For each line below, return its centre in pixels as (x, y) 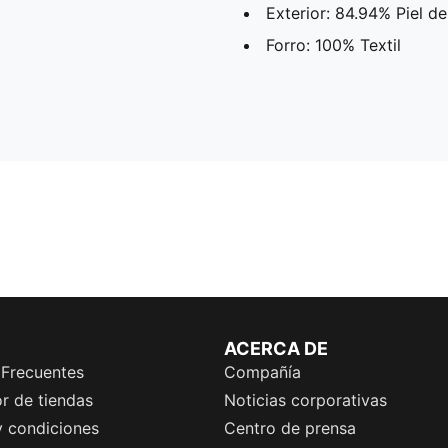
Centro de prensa (290, 428)
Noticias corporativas (305, 400)
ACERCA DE (276, 348)
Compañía (262, 372)
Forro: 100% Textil (333, 44)
